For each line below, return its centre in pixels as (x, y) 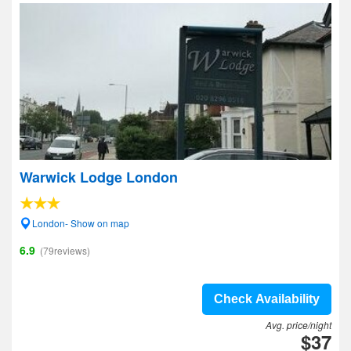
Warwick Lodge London (99, 177)
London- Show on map (81, 223)
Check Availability (267, 299)
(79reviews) (65, 250)
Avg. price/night (299, 325)
